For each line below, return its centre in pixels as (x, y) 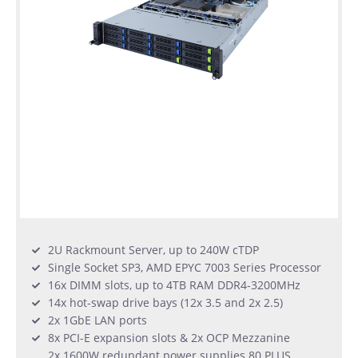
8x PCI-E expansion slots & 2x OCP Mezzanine (169, 338)
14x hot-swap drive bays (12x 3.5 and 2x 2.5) (165, 303)
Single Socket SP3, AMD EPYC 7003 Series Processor (185, 268)
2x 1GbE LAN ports (97, 320)
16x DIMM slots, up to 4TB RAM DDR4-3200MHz (174, 285)
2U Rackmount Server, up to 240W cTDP (153, 250)
